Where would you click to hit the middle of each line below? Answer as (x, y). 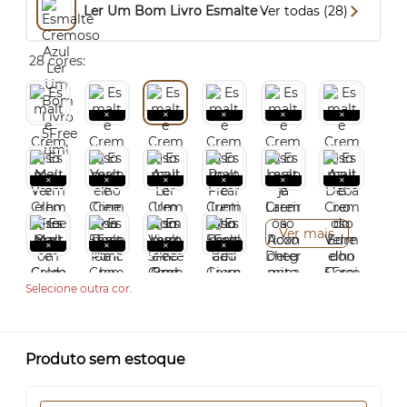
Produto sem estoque (105, 359)
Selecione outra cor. (79, 288)
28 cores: (57, 61)
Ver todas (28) (304, 11)
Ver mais (307, 233)
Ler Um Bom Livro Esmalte (170, 11)
